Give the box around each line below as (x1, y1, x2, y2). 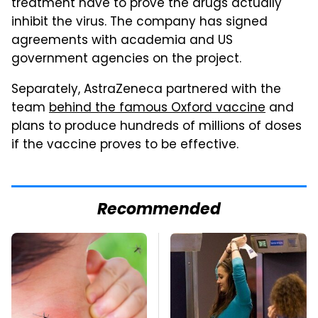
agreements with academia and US (11, 31, 233, 51)
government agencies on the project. (11, 49, 241, 70)
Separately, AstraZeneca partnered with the (11, 79, 281, 100)
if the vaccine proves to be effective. (11, 135, 238, 155)
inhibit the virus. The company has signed (11, 12, 268, 33)
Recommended (97, 197, 221, 224)
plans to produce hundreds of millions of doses (11, 116, 302, 137)
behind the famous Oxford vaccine (49, 98, 265, 119)
